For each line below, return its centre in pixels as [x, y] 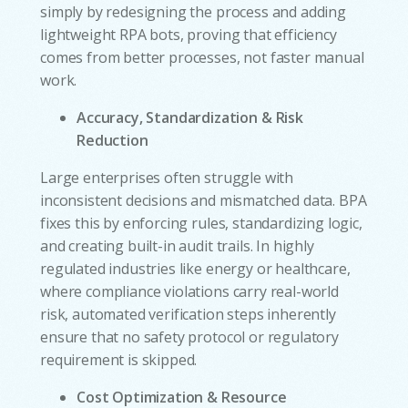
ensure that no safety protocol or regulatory [189, 337]
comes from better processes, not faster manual [202, 58]
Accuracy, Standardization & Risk [190, 118]
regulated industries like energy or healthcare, [195, 269]
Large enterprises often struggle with [167, 178]
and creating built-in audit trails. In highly [177, 246]
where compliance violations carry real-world [189, 292]
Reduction [112, 141]
